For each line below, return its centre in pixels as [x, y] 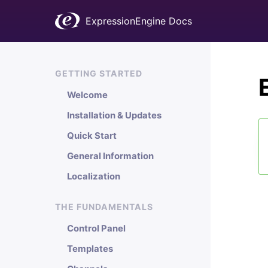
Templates [90, 249]
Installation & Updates [114, 115]
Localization [94, 176]
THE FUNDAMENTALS [104, 207]
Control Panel [96, 229]
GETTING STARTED [99, 73]
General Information [110, 156]
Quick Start [92, 136]
